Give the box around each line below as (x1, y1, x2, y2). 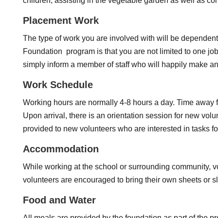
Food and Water (23, 195, 96, 205)
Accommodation (23, 144, 99, 154)
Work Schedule (23, 79, 93, 90)
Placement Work (23, 15, 99, 26)
